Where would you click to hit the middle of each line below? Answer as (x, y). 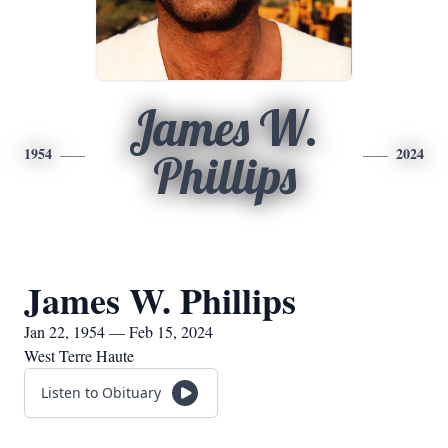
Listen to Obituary (101, 392)
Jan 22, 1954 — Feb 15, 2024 (118, 331)
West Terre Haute (79, 355)
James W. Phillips (160, 300)
